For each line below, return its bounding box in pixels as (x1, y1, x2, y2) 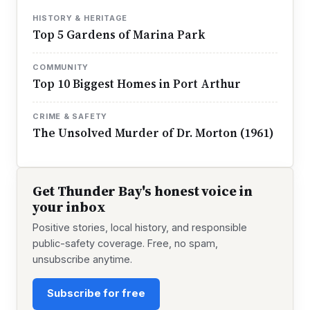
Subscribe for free (47, 287, 146, 300)
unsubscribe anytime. (33, 253, 133, 266)
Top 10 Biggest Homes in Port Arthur (33, 75, 241, 92)
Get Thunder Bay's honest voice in (33, 181, 253, 201)
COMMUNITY (33, 62, 89, 72)
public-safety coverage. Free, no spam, (33, 237, 219, 250)
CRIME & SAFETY (33, 111, 108, 121)
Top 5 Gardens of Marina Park (33, 26, 206, 43)
